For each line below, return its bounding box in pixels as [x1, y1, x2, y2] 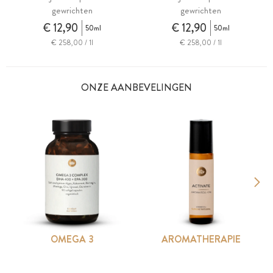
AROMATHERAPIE [161, 232, 241, 246]
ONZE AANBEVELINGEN [81, 80, 192, 94]
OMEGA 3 [50, 232, 94, 246]
